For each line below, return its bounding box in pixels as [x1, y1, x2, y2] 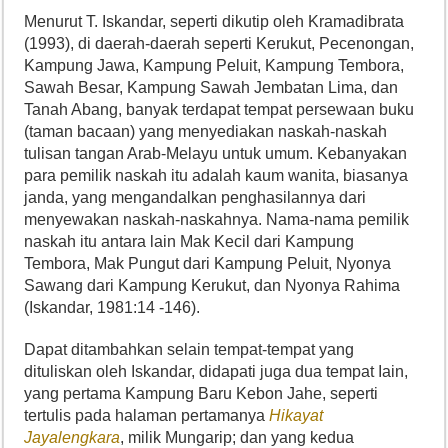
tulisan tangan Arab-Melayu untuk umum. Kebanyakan [24, 145, 408, 162]
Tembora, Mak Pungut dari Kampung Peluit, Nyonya [24, 255, 392, 272]
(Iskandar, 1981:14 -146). [24, 299, 201, 316]
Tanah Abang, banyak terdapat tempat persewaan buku [24, 101, 415, 118]
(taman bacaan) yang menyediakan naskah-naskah [24, 123, 388, 140]
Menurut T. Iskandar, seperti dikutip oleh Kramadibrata [24, 13, 405, 30]
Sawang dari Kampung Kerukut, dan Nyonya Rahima [24, 277, 401, 294]
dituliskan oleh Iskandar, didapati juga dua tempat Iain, [24, 363, 409, 380]
